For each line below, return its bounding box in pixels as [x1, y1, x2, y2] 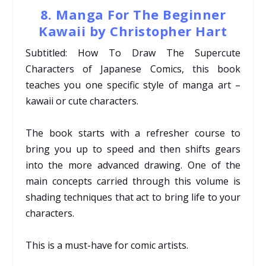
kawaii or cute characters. [25, 94, 138, 107]
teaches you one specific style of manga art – [25, 78, 241, 91]
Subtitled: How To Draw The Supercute [25, 46, 241, 59]
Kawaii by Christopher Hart [39, 21, 227, 40]
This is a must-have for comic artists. [25, 238, 188, 252]
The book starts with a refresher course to [25, 126, 241, 140]
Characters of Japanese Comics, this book [25, 62, 241, 75]
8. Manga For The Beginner [40, 5, 226, 23]
